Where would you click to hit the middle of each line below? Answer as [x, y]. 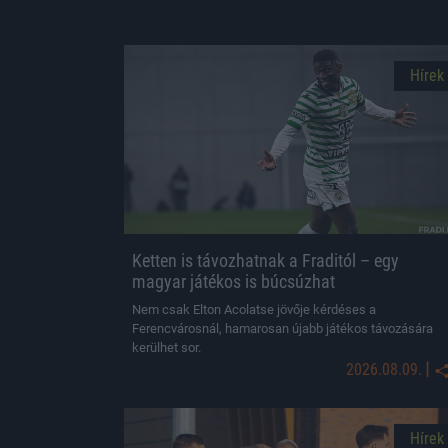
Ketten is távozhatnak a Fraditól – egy [265, 260]
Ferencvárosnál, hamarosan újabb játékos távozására [282, 328]
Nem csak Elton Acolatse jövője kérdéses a [254, 309]
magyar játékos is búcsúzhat [233, 281]
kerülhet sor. [166, 347]
